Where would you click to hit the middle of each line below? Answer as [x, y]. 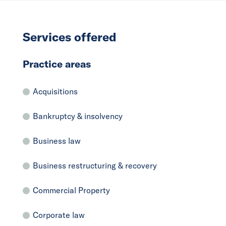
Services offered [70, 37]
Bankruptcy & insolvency [78, 116]
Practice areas [57, 64]
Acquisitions [55, 91]
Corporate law [59, 215]
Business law [57, 140]
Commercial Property [71, 190]
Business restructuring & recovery [95, 165]
